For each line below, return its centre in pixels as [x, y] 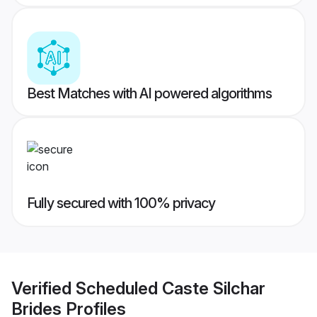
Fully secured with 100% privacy [121, 203]
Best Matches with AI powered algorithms [149, 94]
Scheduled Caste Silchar [171, 288]
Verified [44, 288]
